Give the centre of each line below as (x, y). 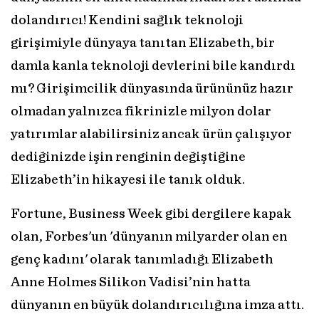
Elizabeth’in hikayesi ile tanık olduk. (128, 180)
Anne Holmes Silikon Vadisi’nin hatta (131, 283)
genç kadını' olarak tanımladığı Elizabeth (142, 260)
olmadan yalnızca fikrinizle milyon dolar (141, 112)
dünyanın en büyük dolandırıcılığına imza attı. (157, 305)
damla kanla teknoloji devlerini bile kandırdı (153, 66)
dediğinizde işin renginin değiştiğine (128, 157)
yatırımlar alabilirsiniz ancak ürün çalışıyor (151, 135)
